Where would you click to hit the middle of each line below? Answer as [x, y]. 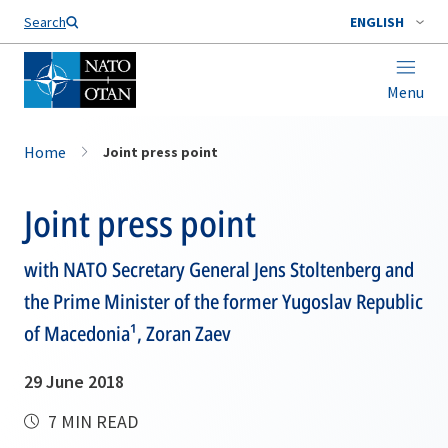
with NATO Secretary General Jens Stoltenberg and [219, 269]
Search [45, 22]
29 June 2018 [74, 381]
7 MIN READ [91, 421]
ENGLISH [377, 22]
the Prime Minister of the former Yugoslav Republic [223, 301]
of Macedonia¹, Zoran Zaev [127, 333]
